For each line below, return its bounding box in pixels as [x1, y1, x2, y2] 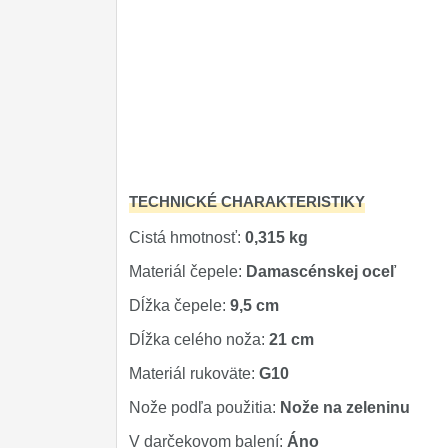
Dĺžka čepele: [129, 297, 230, 314]
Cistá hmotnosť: [129, 229, 245, 246]
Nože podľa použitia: [129, 399, 280, 416]
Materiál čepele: [129, 263, 246, 280]
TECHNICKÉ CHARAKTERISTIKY [129, 193, 365, 210]
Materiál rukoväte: [129, 365, 259, 382]
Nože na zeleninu [280, 399, 410, 416]
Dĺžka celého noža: [129, 331, 269, 348]
